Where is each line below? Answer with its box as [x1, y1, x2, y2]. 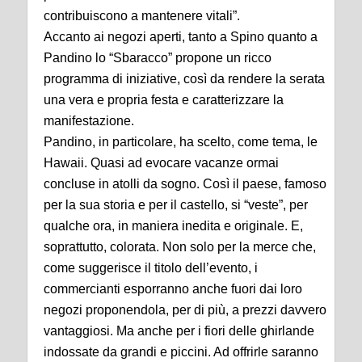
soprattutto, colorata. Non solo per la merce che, [44, 239, 316, 254]
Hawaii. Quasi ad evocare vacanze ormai [44, 155, 279, 170]
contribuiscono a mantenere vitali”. [44, 8, 240, 23]
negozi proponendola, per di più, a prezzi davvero [44, 302, 326, 317]
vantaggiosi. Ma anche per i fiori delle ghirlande [44, 323, 314, 338]
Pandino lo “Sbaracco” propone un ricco [44, 50, 271, 65]
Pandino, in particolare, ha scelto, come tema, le [44, 134, 318, 149]
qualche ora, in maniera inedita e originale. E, [44, 218, 303, 233]
